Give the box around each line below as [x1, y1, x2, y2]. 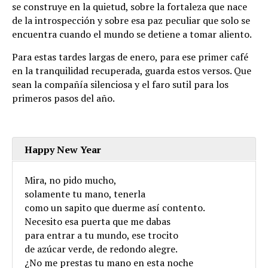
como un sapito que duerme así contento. [25, 200, 205, 214]
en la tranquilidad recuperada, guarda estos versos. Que [12, 63, 251, 77]
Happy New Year [25, 142, 101, 156]
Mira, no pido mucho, [25, 173, 117, 187]
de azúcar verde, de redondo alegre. [25, 242, 178, 255]
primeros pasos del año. [12, 91, 115, 105]
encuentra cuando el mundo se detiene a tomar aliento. [12, 27, 252, 41]
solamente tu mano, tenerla [25, 187, 145, 200]
